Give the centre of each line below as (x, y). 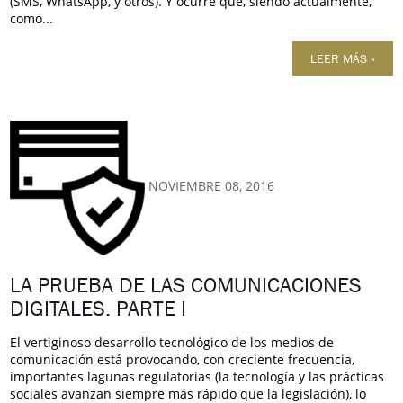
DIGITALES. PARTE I (99, 308)
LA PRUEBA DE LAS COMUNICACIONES (186, 285)
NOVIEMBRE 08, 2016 (212, 186)
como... (32, 18)
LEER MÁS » (342, 58)
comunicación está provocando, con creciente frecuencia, (183, 359)
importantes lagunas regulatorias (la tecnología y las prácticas (197, 376)
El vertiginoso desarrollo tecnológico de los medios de (172, 342)
